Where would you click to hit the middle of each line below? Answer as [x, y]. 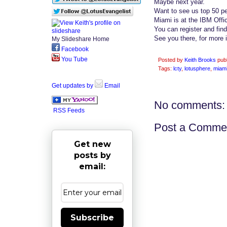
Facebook [74, 49]
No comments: [190, 105]
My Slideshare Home [81, 39]
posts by [92, 155]
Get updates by [73, 85]
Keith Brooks [200, 60]
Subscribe [92, 217]
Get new [92, 144]
